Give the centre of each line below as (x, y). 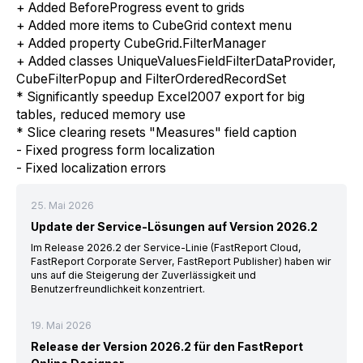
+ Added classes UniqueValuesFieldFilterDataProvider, (176, 61)
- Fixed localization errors (91, 168)
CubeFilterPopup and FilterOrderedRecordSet (151, 79)
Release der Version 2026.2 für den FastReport (167, 346)
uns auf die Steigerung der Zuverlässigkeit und (143, 275)
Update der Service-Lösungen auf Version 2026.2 (174, 226)
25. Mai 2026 (62, 205)
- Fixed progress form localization (115, 150)
